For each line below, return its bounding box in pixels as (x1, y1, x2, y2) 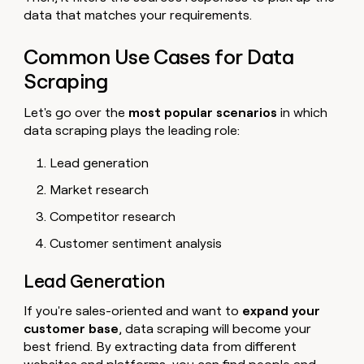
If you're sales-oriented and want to (24, 302, 240, 318)
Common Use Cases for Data (24, 45, 294, 70)
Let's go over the (24, 104, 129, 120)
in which (277, 104, 328, 120)
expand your (239, 302, 321, 318)
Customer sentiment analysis (50, 235, 223, 251)
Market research (50, 181, 149, 197)
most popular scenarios (128, 104, 278, 120)
